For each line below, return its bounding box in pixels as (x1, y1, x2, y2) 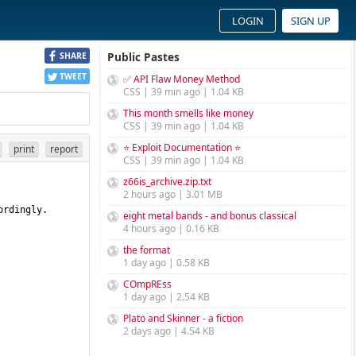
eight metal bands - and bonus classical (123, 209, 296, 222)
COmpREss (123, 277, 172, 291)
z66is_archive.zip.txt (123, 175, 211, 188)
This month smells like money (123, 106, 253, 120)
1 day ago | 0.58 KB (123, 256, 210, 269)
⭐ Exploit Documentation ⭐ (123, 141, 241, 154)
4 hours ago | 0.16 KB (123, 222, 219, 235)
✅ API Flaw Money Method (123, 72, 240, 86)
